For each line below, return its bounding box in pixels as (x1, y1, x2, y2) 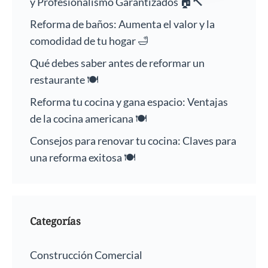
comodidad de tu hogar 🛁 (30, 34, 148, 48)
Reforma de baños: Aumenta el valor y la (30, 17, 215, 31)
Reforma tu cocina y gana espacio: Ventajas (30, 95, 228, 109)
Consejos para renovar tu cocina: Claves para (30, 134, 236, 148)
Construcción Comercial (30, 248, 142, 262)
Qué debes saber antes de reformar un (30, 56, 205, 70)
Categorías (30, 214, 81, 229)
